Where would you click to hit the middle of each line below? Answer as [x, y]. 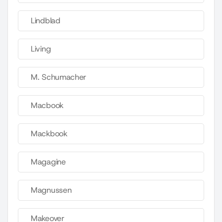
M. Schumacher [59, 77]
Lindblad [46, 21]
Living [41, 49]
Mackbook [49, 134]
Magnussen [51, 190]
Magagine [48, 162]
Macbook [47, 106]
